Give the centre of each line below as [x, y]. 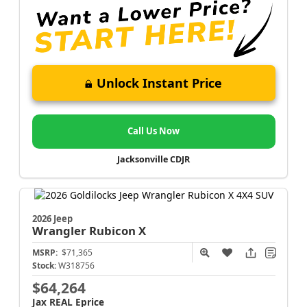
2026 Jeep [52, 218]
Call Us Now [153, 131]
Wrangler [60, 230]
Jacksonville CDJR [153, 160]
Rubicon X [117, 230]
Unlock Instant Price [159, 83]
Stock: [44, 265]
